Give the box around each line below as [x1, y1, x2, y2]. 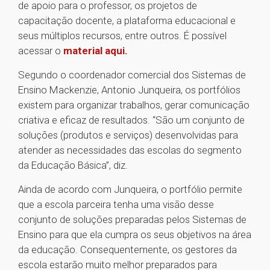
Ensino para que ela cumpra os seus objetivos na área [18, 228, 251, 241]
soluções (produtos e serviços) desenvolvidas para [18, 129, 238, 142]
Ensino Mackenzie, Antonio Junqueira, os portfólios [18, 84, 240, 96]
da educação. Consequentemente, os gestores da [18, 243, 237, 256]
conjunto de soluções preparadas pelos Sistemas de [18, 213, 246, 226]
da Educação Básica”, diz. [18, 159, 133, 172]
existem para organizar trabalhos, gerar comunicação [18, 99, 250, 111]
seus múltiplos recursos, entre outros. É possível [18, 30, 227, 42]
